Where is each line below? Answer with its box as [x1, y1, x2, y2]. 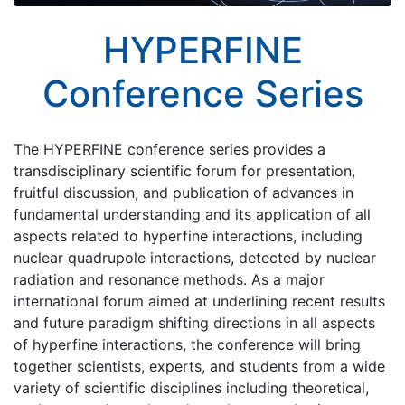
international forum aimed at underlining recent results [14, 292, 385, 310]
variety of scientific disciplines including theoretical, [14, 379, 369, 397]
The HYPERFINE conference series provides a [14, 140, 325, 158]
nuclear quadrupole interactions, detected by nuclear [14, 249, 376, 267]
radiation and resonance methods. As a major [14, 270, 325, 288]
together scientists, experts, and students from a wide [14, 357, 385, 375]
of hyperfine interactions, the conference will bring [14, 335, 361, 353]
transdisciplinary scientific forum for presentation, [14, 162, 355, 180]
